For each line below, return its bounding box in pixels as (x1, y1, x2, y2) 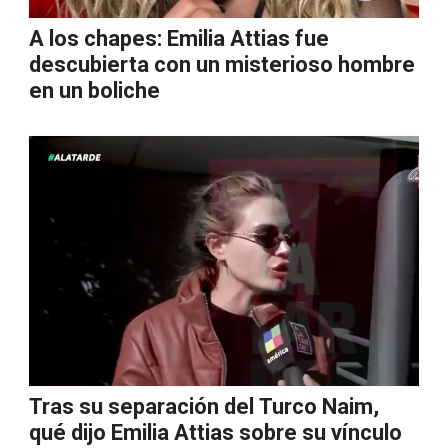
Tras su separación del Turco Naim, (29, 394, 379, 419)
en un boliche (29, 78, 160, 103)
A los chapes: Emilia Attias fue (29, 26, 329, 51)
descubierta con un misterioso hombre (29, 52, 415, 77)
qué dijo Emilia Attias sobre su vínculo (29, 420, 402, 445)
